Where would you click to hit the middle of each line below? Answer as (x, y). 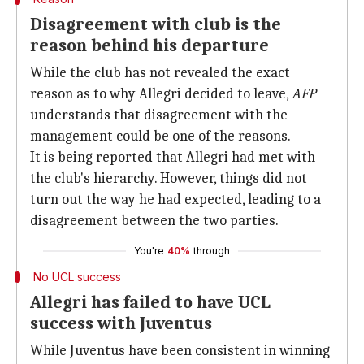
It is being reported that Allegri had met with (173, 157)
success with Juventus (121, 323)
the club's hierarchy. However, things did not (169, 178)
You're (149, 251)
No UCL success (77, 277)
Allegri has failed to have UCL (150, 302)
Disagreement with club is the (156, 24)
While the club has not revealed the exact (160, 73)
